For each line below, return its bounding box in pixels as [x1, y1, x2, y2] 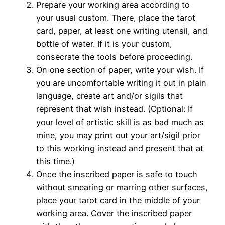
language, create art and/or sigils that [36, 91, 183, 101]
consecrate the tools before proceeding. [36, 52, 192, 62]
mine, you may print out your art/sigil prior [36, 130, 200, 141]
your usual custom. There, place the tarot [36, 13, 195, 23]
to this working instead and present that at [36, 143, 203, 154]
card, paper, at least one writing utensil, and [36, 26, 207, 36]
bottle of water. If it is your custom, [36, 39, 172, 49]
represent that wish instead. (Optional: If [36, 104, 193, 115]
